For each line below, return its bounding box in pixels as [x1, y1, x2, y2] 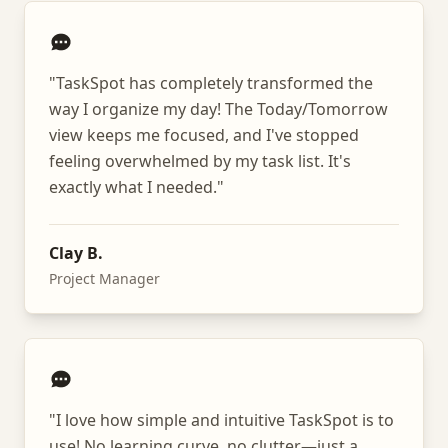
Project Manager [49, 269, 160, 288]
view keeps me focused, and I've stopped [49, 124, 359, 146]
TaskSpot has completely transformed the [56, 72, 373, 94]
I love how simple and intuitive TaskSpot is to [56, 409, 394, 431]
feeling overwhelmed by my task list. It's [49, 150, 351, 172]
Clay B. [49, 242, 103, 264]
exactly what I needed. [49, 176, 217, 198]
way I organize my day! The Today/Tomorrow [49, 98, 388, 120]
